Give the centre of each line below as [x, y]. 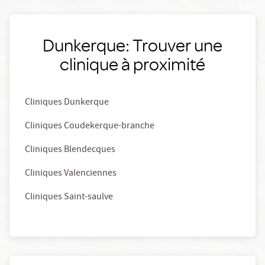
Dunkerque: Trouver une [132, 45]
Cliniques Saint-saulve [69, 198]
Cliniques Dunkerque [67, 103]
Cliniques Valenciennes [71, 174]
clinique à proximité [132, 64]
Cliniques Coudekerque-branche [90, 127]
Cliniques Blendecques [70, 151]
